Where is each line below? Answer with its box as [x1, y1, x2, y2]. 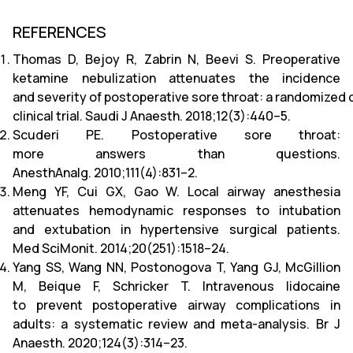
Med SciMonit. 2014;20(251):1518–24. [13, 240, 229, 257]
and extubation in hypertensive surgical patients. [13, 221, 340, 238]
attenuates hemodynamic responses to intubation [13, 202, 340, 219]
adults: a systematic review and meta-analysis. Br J [13, 315, 340, 333]
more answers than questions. [13, 145, 340, 162]
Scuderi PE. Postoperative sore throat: [13, 126, 340, 143]
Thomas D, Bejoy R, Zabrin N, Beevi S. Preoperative [13, 50, 340, 68]
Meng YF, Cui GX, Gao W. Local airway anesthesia [13, 183, 340, 200]
